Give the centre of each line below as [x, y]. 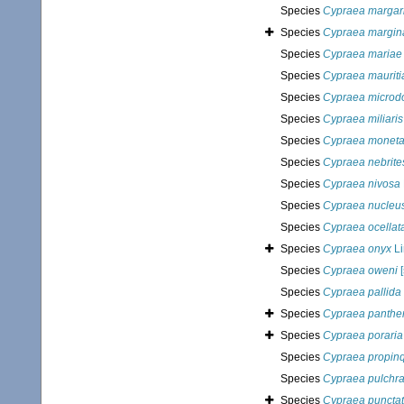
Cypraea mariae [363, 55]
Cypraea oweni [360, 271]
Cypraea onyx [357, 249]
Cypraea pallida [362, 293]
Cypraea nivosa [362, 184]
